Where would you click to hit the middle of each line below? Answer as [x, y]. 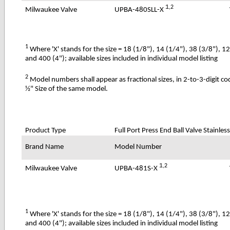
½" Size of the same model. [67, 89]
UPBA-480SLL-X [140, 10]
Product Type [46, 130]
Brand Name [45, 147]
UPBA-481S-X [137, 168]
